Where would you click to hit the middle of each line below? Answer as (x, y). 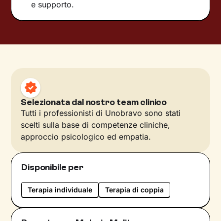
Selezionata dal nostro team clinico (94, 102)
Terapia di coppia (135, 189)
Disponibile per (52, 167)
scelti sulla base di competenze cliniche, (96, 125)
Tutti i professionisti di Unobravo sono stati (101, 113)
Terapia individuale (60, 189)
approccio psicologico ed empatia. (86, 136)
